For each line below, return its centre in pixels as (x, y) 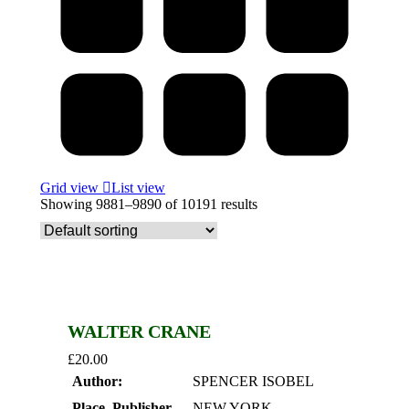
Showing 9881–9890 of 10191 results (149, 204)
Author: (97, 382)
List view (138, 188)
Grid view (71, 188)
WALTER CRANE (139, 332)
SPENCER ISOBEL (253, 382)
